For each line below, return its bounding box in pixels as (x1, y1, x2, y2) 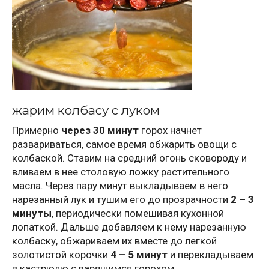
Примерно (12, 124, 61, 137)
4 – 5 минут (110, 249, 168, 261)
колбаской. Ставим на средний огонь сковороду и (12, 152, 247, 165)
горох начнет (139, 124, 202, 137)
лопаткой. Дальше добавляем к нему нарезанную (12, 221, 246, 234)
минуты (12, 207, 52, 220)
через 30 (61, 124, 105, 137)
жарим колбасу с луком (12, 103, 160, 118)
